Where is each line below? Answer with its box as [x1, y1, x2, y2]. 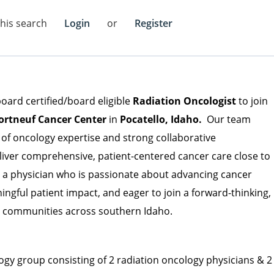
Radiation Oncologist [133, 94, 236, 108]
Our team [207, 113, 251, 126]
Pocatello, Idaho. [120, 113, 202, 126]
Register [135, 17, 172, 30]
